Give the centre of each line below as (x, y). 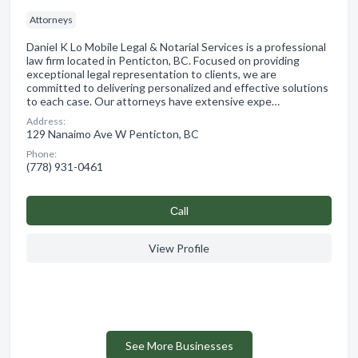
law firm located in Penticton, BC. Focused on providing (163, 60)
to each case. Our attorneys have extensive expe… (153, 101)
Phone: (42, 153)
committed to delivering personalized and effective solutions (177, 87)
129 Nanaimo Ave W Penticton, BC (113, 133)
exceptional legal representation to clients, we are (151, 74)
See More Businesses (179, 345)
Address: (46, 121)
